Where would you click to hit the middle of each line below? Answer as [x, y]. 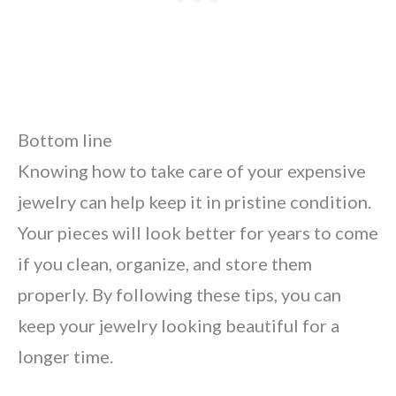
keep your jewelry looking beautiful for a [179, 325]
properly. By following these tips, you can [179, 294]
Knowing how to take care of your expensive [192, 171]
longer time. [65, 356]
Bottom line [65, 140]
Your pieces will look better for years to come [198, 232]
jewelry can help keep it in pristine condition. [194, 202]
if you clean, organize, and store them [165, 263]
